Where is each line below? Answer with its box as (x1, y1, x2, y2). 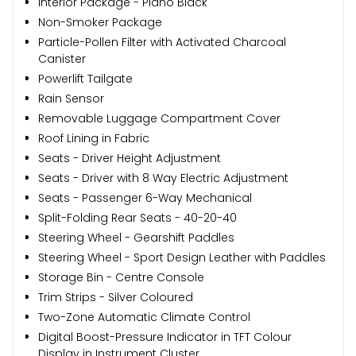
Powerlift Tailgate (38, 70, 133, 87)
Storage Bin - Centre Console (38, 269, 204, 285)
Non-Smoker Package (38, 14, 162, 30)
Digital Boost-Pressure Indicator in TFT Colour (38, 328, 292, 345)
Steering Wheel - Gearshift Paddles (38, 229, 234, 246)
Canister (38, 50, 86, 67)
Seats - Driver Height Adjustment (38, 149, 221, 166)
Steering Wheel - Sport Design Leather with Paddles (38, 249, 326, 265)
